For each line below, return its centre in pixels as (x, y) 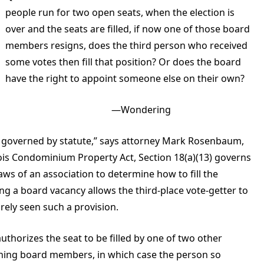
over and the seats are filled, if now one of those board (128, 29)
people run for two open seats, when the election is (120, 12)
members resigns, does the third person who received (126, 45)
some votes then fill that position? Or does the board (123, 62)
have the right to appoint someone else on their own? (125, 78)
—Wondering (88, 110)
